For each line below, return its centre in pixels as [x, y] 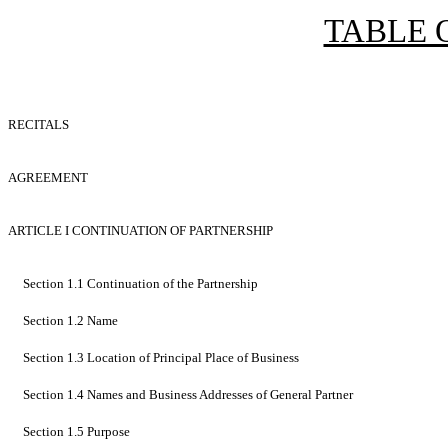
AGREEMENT [48, 178]
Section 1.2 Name [70, 321]
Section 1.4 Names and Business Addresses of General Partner [188, 395]
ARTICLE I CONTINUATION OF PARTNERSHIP [140, 231]
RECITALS [38, 125]
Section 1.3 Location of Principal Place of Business [161, 358]
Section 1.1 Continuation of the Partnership [140, 284]
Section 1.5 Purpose [76, 432]
